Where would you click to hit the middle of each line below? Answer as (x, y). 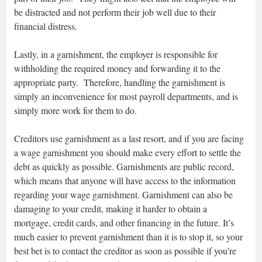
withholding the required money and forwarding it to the (117, 68)
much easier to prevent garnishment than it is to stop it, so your (128, 236)
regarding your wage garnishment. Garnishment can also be (123, 194)
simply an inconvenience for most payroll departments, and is (126, 96)
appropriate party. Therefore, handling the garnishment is (120, 82)
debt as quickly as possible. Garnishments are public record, (124, 166)
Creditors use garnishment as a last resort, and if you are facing (129, 138)
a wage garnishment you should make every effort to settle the (127, 152)
